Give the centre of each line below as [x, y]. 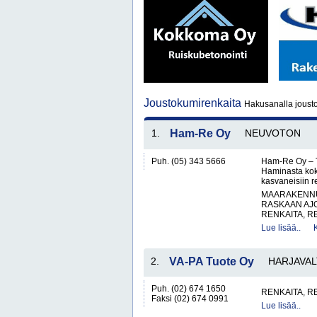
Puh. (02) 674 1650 [189, 289]
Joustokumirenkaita [194, 103]
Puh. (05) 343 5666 [189, 161]
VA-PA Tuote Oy [212, 261]
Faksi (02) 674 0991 [190, 299]
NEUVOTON [273, 133]
